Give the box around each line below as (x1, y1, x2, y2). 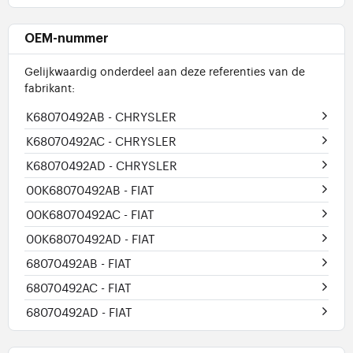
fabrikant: (24, 80, 75, 95)
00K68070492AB (26, 181, 124, 199)
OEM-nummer (24, 32, 109, 46)
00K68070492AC (26, 206, 124, 223)
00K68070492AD (26, 230, 124, 247)
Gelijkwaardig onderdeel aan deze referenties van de (24, 63, 305, 79)
